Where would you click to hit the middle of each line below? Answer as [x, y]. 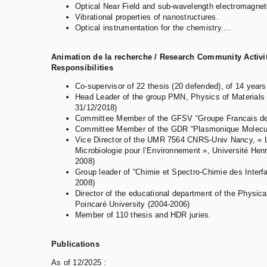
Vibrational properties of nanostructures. [147, 17]
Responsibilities [82, 68]
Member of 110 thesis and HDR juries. [143, 215]
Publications [75, 244]
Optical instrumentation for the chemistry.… [153, 28]
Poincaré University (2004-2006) [133, 204]
